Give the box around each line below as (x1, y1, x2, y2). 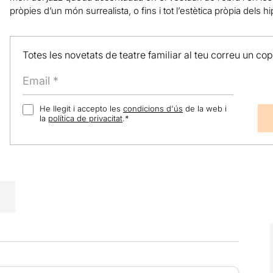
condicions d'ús (122, 104, 183, 114)
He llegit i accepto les (39, 104, 123, 114)
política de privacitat (48, 113, 122, 124)
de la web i (182, 104, 227, 114)
